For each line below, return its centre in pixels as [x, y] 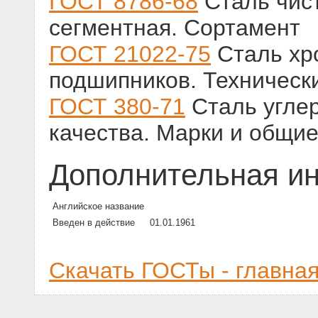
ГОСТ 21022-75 [130, 54]
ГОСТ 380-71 [117, 107]
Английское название [98, 207]
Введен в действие [94, 223]
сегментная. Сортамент [175, 28]
